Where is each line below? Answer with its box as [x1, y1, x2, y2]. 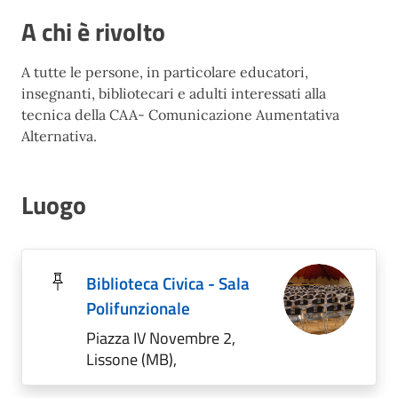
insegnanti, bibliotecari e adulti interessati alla [21, 84, 326, 102]
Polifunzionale [86, 295, 190, 321]
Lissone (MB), [86, 347, 177, 371]
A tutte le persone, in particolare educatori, [21, 63, 308, 81]
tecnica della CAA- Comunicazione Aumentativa [21, 106, 339, 123]
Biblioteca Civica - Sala [86, 270, 250, 296]
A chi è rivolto [21, 12, 165, 51]
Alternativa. [21, 127, 97, 145]
